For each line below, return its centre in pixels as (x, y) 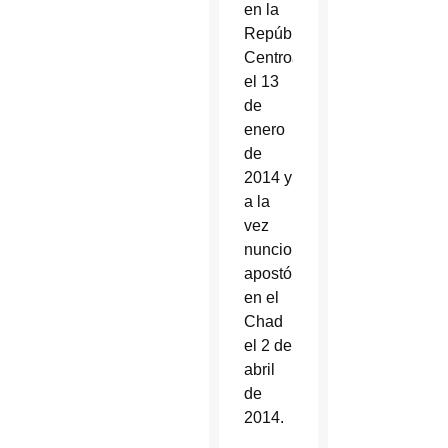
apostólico (280, 274)
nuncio (267, 250)
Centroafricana (296, 58)
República (280, 34)
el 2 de (267, 346)
